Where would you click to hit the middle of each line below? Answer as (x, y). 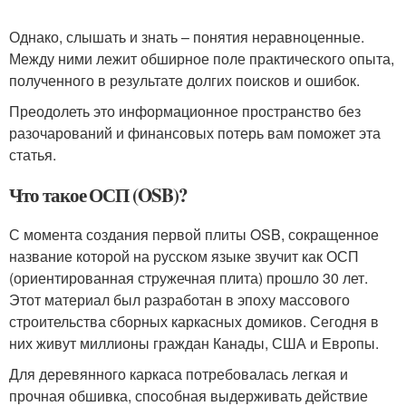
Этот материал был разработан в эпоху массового (179, 299)
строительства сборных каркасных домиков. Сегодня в (194, 321)
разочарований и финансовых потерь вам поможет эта (195, 132)
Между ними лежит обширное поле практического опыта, (202, 58)
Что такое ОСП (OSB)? (98, 194)
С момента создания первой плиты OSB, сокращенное (194, 234)
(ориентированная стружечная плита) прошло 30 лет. (188, 277)
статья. (33, 154)
